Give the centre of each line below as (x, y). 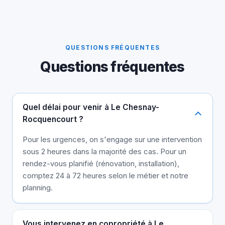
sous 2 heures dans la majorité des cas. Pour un (104, 152)
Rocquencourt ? (53, 120)
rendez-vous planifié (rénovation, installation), (101, 164)
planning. (38, 188)
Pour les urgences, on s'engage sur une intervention (112, 140)
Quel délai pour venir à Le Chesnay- (91, 107)
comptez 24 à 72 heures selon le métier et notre (105, 176)
